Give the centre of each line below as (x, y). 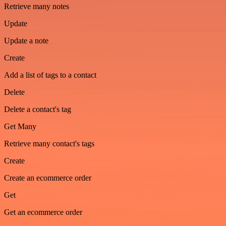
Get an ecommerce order (43, 212)
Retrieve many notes (37, 6)
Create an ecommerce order (48, 178)
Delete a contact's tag (38, 109)
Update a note (26, 41)
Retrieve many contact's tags (49, 144)
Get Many (20, 126)
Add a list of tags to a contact (50, 75)
